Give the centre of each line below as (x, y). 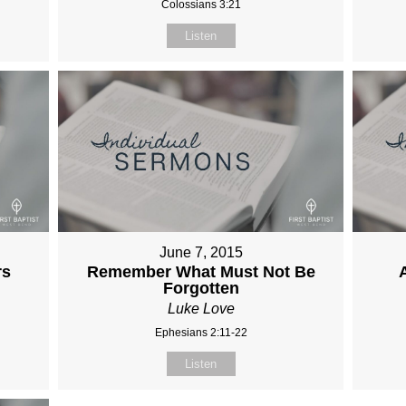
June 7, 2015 (201, 252)
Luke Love (201, 308)
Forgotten (201, 288)
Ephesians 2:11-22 (201, 332)
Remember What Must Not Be (201, 271)
